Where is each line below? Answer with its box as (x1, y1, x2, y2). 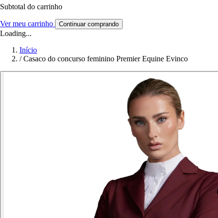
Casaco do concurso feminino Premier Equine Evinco (23, 54, 188, 63)
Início (19, 46, 37, 54)
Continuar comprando (59, 20, 119, 28)
